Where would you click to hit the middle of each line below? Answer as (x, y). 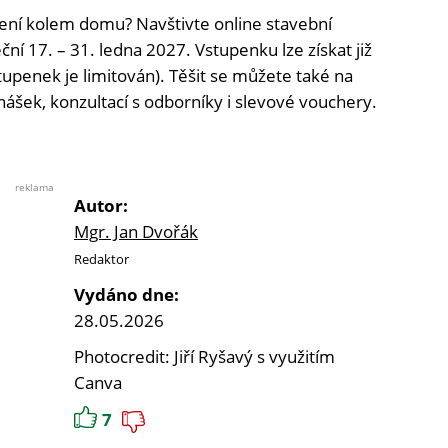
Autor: (101, 206)
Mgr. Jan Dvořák (136, 232)
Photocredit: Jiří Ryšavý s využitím (204, 357)
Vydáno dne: (126, 295)
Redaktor (101, 259)
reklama (34, 187)
